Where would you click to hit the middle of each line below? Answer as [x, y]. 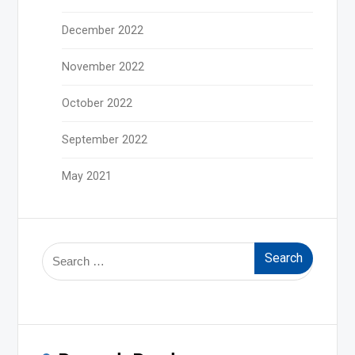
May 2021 [87, 176]
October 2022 [97, 103]
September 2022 [105, 140]
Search [60, 252]
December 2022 [103, 31]
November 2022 [103, 67]
